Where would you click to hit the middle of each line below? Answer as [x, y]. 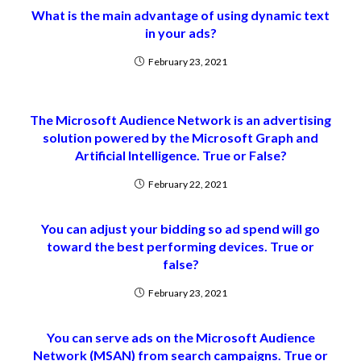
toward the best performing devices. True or [180, 246]
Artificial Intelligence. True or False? [180, 155]
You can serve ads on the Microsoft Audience [180, 337]
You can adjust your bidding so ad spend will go [180, 228]
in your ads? [180, 33]
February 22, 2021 [187, 184]
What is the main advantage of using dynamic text [180, 15]
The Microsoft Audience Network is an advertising [180, 120]
